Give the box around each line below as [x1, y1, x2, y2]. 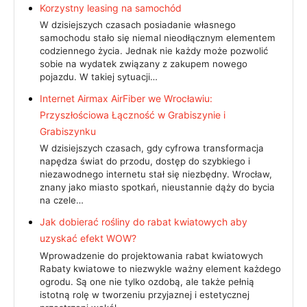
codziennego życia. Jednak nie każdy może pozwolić [40, 45, 268, 56]
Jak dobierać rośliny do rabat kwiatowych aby [40, 216, 247, 228]
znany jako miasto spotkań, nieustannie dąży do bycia [40, 182, 275, 193]
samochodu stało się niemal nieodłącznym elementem [40, 32, 275, 43]
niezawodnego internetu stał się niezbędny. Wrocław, [40, 169, 272, 180]
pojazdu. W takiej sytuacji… [40, 71, 158, 82]
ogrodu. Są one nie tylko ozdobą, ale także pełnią [40, 275, 254, 287]
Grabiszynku [40, 125, 96, 137]
